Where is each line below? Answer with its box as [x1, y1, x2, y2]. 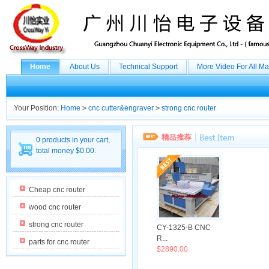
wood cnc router [29, 203, 81, 211]
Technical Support [119, 62, 178, 71]
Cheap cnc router [29, 186, 85, 194]
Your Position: [14, 104, 61, 112]
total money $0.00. [36, 147, 96, 155]
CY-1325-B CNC [157, 223, 211, 232]
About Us [70, 62, 100, 71]
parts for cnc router [29, 238, 89, 246]
